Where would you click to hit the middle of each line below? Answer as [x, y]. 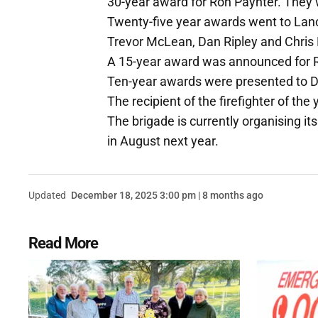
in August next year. [163, 141]
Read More [64, 243]
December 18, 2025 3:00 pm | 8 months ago [167, 196]
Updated [47, 196]
